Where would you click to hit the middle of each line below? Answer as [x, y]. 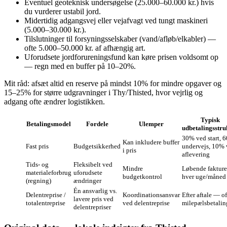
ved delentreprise [146, 203]
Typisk [210, 120]
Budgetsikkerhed [97, 146]
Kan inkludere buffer [151, 142]
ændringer [87, 181]
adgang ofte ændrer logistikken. [54, 102]
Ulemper [151, 124]
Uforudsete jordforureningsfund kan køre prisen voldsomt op [121, 57]
